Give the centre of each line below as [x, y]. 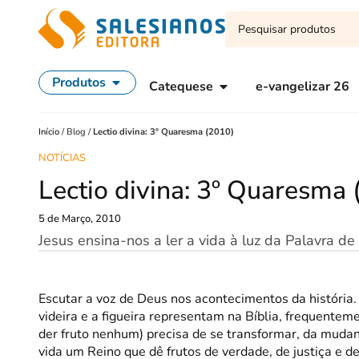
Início [50, 132]
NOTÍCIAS [62, 158]
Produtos [79, 83]
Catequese [181, 87]
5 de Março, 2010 [80, 219]
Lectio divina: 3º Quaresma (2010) [163, 132]
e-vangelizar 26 [303, 87]
